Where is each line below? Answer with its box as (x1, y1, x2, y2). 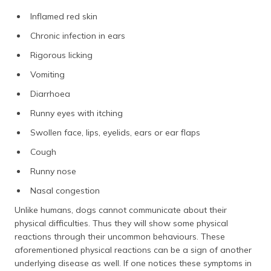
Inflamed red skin (30, 11, 97, 22)
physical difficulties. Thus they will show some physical (15, 218, 228, 229)
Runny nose (30, 166, 76, 177)
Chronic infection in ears (30, 30, 125, 41)
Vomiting (30, 69, 65, 80)
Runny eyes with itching (30, 108, 123, 119)
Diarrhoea (30, 88, 70, 99)
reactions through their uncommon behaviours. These (15, 231, 225, 242)
